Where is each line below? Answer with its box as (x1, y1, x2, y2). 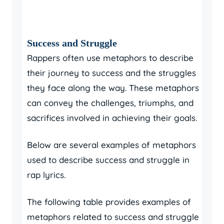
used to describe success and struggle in (27, 154, 189, 165)
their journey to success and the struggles (27, 67, 196, 78)
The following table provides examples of (27, 196, 191, 207)
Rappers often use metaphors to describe (27, 52, 193, 63)
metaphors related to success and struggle (27, 211, 199, 222)
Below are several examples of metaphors (27, 139, 196, 150)
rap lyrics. (27, 169, 65, 180)
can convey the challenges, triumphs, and (27, 97, 193, 108)
